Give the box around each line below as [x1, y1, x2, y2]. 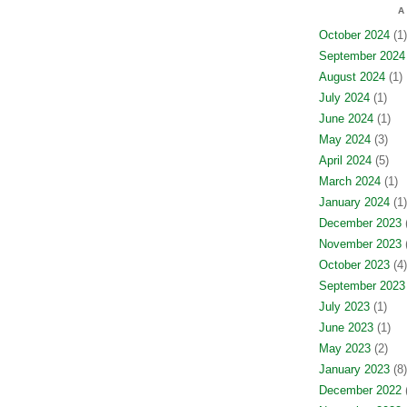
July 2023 [318, 300, 370, 313]
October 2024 [318, 28, 390, 42]
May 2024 [318, 133, 371, 146]
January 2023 [318, 362, 390, 376]
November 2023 [318, 237, 402, 251]
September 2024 [318, 49, 405, 63]
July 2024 [318, 91, 370, 104]
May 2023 [318, 342, 371, 355]
